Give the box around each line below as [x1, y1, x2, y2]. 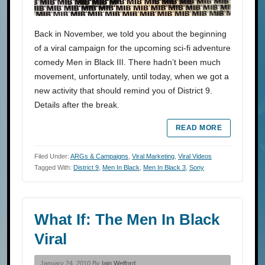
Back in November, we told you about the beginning [34, 29, 227, 39]
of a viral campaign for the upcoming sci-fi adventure [34, 43, 231, 53]
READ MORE [175, 124, 222, 132]
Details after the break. [34, 100, 119, 110]
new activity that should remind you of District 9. [34, 86, 212, 96]
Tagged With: [34, 164, 73, 172]
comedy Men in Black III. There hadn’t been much [34, 57, 221, 67]
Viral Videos [178, 153, 212, 160]
